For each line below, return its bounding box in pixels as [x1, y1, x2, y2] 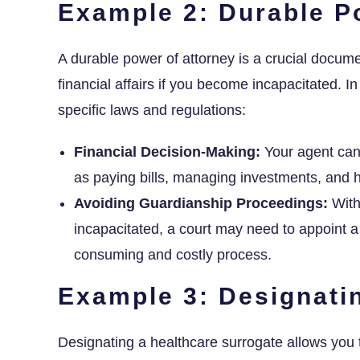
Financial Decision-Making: [74, 143, 260, 160]
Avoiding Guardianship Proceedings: [74, 194, 328, 211]
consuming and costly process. [74, 246, 272, 263]
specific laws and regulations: [58, 101, 246, 118]
